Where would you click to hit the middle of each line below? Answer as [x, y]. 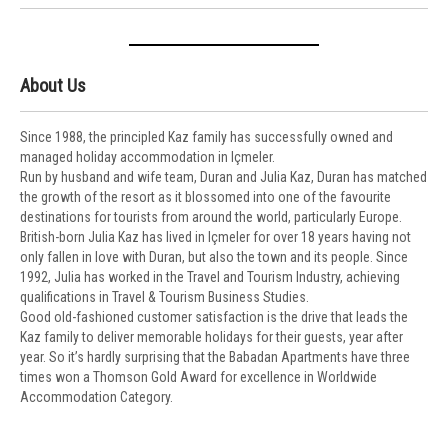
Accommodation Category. [96, 397]
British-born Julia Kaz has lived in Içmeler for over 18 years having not [215, 237]
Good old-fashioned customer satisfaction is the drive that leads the [214, 317]
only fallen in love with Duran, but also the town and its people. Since [214, 257]
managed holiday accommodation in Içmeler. [147, 157]
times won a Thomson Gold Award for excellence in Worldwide [198, 377]
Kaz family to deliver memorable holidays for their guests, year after [211, 337]
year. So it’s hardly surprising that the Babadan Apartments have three [215, 357]
